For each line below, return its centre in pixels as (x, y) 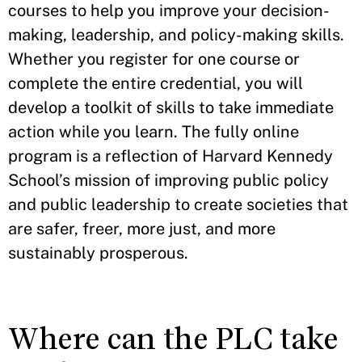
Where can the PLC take (173, 339)
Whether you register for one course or (154, 59)
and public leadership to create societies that (178, 204)
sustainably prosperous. (98, 253)
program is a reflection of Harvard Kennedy (170, 156)
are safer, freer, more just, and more (142, 228)
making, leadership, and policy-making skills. (176, 34)
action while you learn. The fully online (154, 131)
